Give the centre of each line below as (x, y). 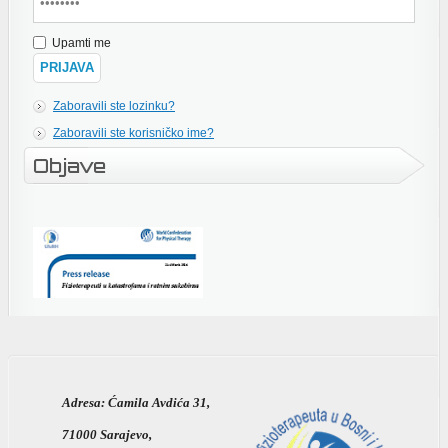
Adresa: (85, 402)
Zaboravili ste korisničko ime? (133, 132)
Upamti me (81, 42)
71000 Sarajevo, (107, 434)
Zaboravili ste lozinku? (114, 105)
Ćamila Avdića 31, (159, 402)
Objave (69, 165)
